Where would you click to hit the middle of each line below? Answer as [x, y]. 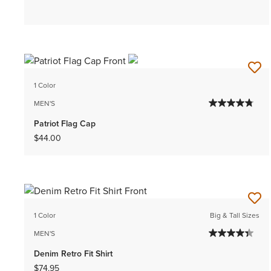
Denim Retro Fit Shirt [73, 253]
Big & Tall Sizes [235, 215]
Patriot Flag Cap [65, 123]
